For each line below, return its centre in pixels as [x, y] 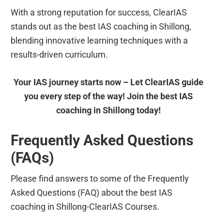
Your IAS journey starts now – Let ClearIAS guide [108, 82]
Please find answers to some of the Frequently [100, 178]
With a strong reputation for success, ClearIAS [99, 12]
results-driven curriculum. [60, 54]
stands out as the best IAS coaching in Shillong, [101, 26]
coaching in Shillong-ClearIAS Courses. [85, 206]
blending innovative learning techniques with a [100, 40]
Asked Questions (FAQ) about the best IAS [92, 192]
